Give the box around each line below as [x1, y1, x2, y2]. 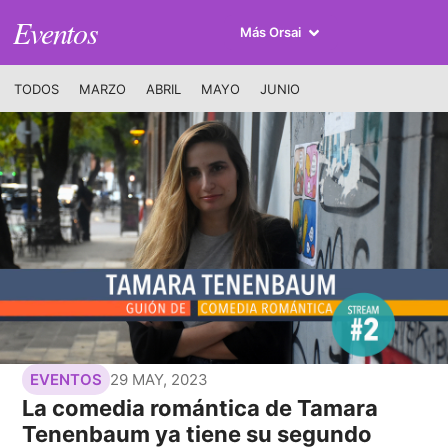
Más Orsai [240, 24, 301, 40]
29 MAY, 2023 [110, 369, 209, 389]
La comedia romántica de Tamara [22, 395, 379, 422]
